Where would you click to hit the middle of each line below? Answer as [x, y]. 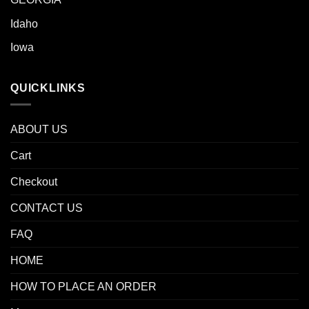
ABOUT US [39, 130]
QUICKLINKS [48, 88]
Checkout [34, 182]
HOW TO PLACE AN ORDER [83, 287]
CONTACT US [47, 208]
